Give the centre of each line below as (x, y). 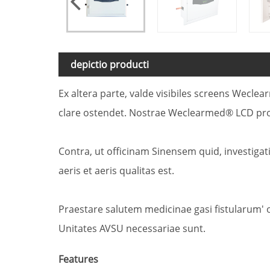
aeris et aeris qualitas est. (116, 170)
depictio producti (110, 65)
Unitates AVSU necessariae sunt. (132, 228)
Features (78, 259)
